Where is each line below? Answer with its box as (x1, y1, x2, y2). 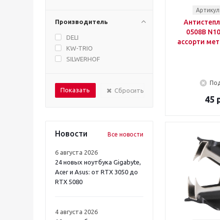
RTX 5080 (55, 178, 82, 185)
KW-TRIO (66, 45, 93, 52)
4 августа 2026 (55, 208, 98, 215)
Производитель (55, 18, 108, 25)
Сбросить (114, 87, 144, 94)
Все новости (108, 131, 143, 137)
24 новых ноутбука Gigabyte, (55, 159, 141, 165)
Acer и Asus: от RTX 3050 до (55, 168, 138, 175)
